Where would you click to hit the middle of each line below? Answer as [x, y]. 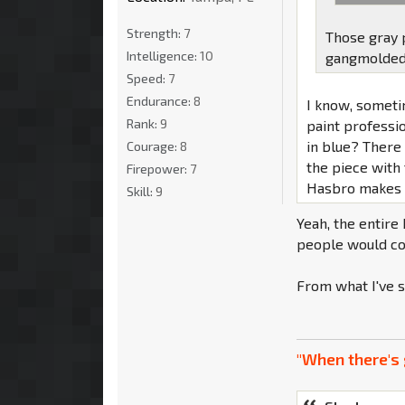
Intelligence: [163, 55]
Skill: [141, 191]
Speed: [147, 78]
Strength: [155, 33]
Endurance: [160, 100]
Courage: [153, 146]
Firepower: [158, 168]
